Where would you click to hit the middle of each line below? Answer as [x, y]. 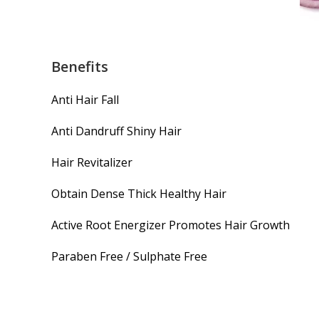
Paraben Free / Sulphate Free [129, 256]
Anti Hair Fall [85, 99]
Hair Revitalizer [92, 162]
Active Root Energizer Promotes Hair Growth [171, 225]
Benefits [80, 66]
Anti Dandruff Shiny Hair [116, 131]
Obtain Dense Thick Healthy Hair [139, 193]
